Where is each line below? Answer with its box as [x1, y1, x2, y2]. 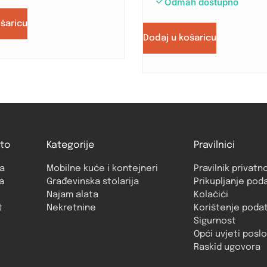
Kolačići [193, 190, 228, 200]
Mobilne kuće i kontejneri [46, 164, 158, 174]
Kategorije [46, 140, 94, 151]
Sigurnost [193, 216, 236, 226]
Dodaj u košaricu [143, 33, 216, 44]
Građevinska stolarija [46, 177, 139, 187]
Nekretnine [46, 203, 96, 213]
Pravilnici [193, 140, 235, 151]
